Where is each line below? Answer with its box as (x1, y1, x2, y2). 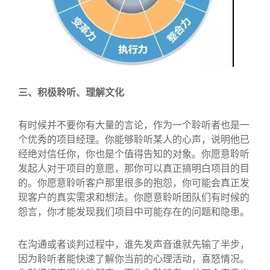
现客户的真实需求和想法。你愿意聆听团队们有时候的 (18, 190, 250, 204)
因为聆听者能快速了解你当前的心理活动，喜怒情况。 (18, 251, 250, 265)
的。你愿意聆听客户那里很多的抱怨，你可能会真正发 (18, 175, 250, 189)
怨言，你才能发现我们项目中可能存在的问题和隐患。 (18, 204, 250, 218)
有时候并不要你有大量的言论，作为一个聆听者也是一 (18, 118, 250, 131)
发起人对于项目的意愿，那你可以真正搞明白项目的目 (18, 161, 250, 175)
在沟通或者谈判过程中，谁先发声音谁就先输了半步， (18, 237, 250, 251)
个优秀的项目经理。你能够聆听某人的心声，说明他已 (18, 132, 250, 146)
